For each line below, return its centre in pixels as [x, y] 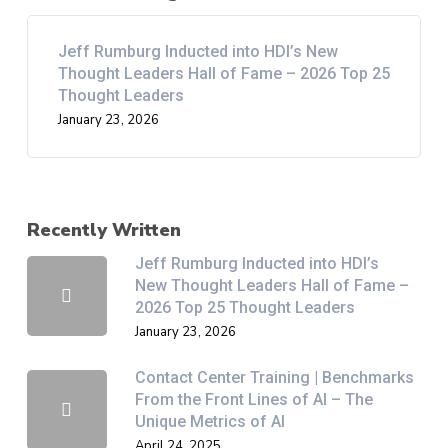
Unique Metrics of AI [209, 421]
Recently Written [103, 229]
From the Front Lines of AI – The [253, 399]
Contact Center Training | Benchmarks [274, 377]
